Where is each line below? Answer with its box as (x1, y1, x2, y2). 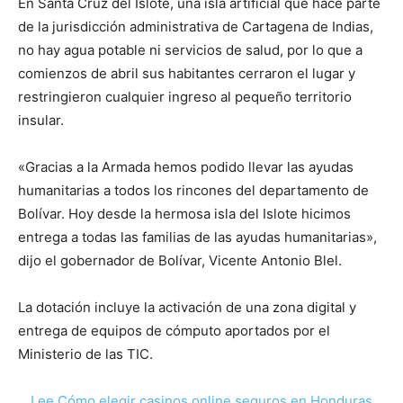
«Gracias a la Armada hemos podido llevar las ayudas (18, 157, 354, 175)
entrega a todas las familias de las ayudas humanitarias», (18, 228, 377, 246)
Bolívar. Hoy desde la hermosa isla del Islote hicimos (18, 204, 351, 222)
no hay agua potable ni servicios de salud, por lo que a (18, 40, 363, 58)
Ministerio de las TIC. (18, 345, 153, 363)
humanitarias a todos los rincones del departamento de (18, 181, 369, 199)
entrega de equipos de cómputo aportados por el (18, 321, 330, 339)
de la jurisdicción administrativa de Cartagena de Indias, (18, 17, 373, 35)
